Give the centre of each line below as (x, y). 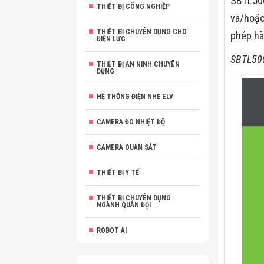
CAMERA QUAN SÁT (127, 147)
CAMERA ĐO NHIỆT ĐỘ (131, 122)
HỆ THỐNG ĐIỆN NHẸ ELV (135, 97)
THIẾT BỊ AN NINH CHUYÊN (138, 64)
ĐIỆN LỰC (111, 39)
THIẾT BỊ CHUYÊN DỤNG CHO (142, 32)
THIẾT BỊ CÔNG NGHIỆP (133, 6)
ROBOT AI (112, 230)
